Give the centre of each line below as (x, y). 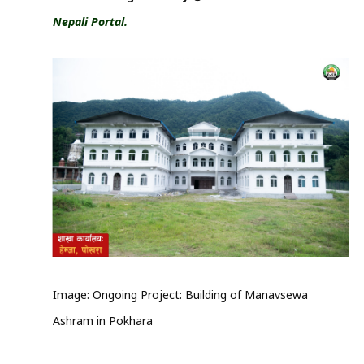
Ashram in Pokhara (104, 320)
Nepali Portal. (90, 21)
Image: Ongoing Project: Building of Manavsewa (180, 294)
